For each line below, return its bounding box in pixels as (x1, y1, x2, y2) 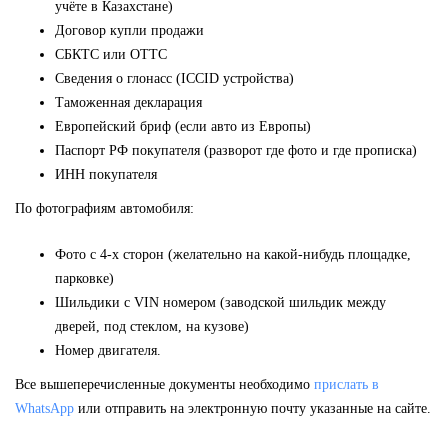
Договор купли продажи (55, 22, 204, 38)
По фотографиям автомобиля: (15, 200, 194, 216)
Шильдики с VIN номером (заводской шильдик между (55, 294, 386, 310)
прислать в (314, 376, 379, 392)
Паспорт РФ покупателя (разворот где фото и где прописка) (55, 142, 417, 158)
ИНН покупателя (55, 166, 157, 182)
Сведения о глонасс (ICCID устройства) (55, 70, 294, 86)
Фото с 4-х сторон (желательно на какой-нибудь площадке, (55, 246, 411, 262)
